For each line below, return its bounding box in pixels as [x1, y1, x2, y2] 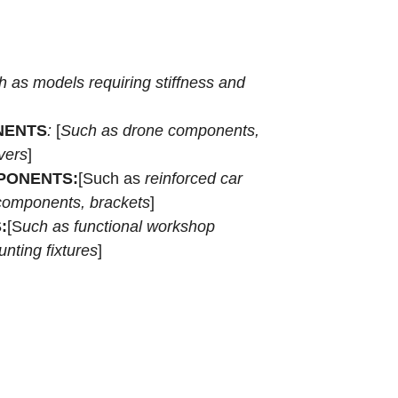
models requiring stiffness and [33, 73, 245, 92]
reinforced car [145, 169, 243, 187]
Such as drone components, [60, 121, 259, 139]
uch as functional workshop [22, 217, 215, 235]
